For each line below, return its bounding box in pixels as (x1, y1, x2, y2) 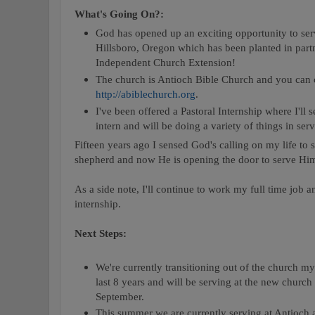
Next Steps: (75, 226, 127, 239)
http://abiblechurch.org (95, 87, 195, 100)
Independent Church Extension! (95, 56, 236, 68)
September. (95, 290, 144, 302)
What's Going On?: (75, 7, 164, 20)
